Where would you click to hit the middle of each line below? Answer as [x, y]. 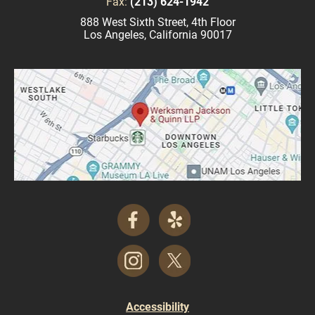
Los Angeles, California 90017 [157, 34]
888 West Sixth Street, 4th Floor [157, 22]
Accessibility [157, 307]
